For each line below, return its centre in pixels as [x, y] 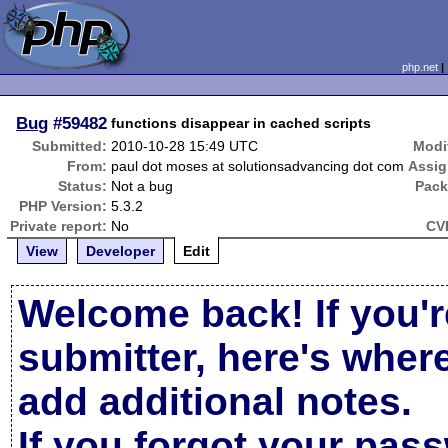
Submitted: [70, 146]
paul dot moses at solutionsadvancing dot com [258, 166]
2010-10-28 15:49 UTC [185, 146]
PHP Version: [63, 206]
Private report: [59, 226]
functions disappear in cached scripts [241, 123]
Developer [121, 251]
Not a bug [142, 186]
